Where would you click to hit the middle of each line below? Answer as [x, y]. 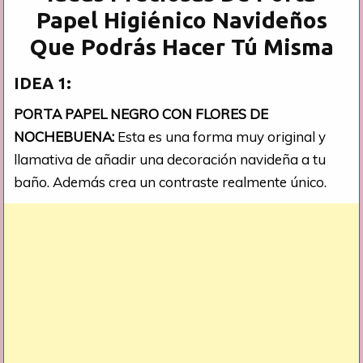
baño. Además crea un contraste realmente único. [171, 181]
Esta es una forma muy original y [222, 136]
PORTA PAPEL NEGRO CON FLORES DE [141, 113]
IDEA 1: [43, 83]
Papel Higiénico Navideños [181, 19]
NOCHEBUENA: [66, 136]
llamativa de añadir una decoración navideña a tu [170, 159]
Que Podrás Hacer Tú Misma [181, 46]
